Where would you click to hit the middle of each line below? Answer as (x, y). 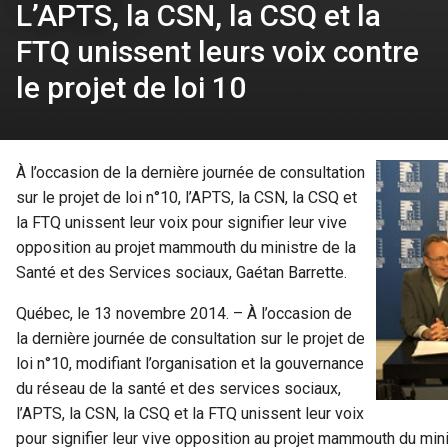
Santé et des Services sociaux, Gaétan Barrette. (181, 273)
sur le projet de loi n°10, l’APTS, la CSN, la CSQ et (186, 198)
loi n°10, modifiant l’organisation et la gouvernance (190, 364)
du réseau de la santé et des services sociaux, (178, 389)
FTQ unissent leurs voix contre (217, 52)
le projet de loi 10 (131, 88)
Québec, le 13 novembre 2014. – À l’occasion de (184, 314)
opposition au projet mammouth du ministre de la (186, 248)
